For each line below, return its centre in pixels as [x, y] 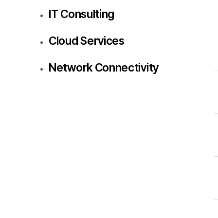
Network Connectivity [104, 67]
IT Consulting [82, 14]
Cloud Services [87, 41]
